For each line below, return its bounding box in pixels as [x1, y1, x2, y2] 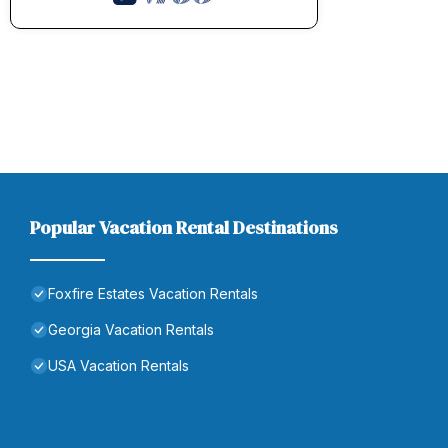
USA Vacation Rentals [48, 356, 189, 374]
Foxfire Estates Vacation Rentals [48, 284, 258, 302]
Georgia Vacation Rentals [48, 320, 214, 338]
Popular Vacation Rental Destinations [30, 214, 338, 240]
